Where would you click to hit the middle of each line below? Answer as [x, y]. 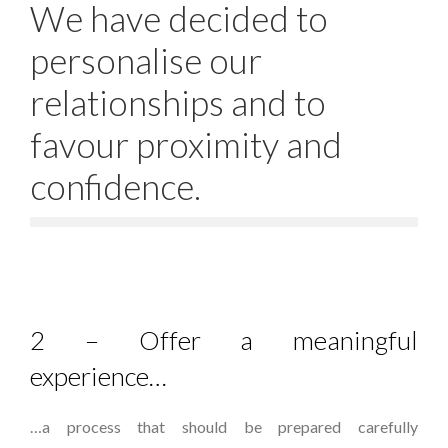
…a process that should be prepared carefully [224, 426]
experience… [98, 376]
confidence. [115, 186]
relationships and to [178, 102]
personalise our [146, 60]
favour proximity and [186, 144]
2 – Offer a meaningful [224, 340]
